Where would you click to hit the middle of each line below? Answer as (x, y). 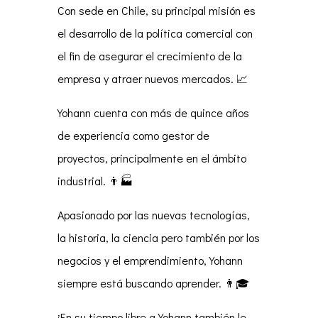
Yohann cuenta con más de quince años (153, 113)
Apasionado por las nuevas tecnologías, (153, 215)
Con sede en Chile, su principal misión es (156, 11)
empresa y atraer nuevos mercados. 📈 (152, 79)
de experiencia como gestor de (133, 136)
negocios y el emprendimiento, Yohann (150, 261)
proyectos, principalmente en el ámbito (152, 158)
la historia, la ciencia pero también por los (158, 238)
